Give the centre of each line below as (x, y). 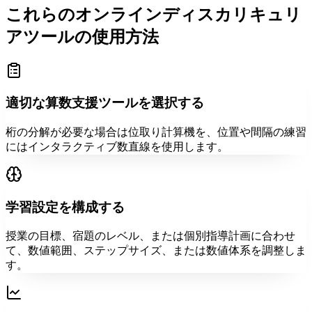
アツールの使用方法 (82, 37)
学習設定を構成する (65, 207)
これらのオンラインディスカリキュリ (154, 14)
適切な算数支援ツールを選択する (105, 103)
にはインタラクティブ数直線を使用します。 (117, 146)
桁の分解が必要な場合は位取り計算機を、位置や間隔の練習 (156, 132)
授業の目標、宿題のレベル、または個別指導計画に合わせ (150, 236)
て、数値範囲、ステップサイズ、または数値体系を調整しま (156, 251)
